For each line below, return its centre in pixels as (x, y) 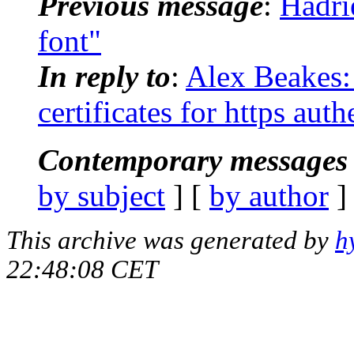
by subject (102, 195)
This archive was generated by (171, 240)
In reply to (104, 76)
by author (269, 195)
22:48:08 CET (82, 269)
